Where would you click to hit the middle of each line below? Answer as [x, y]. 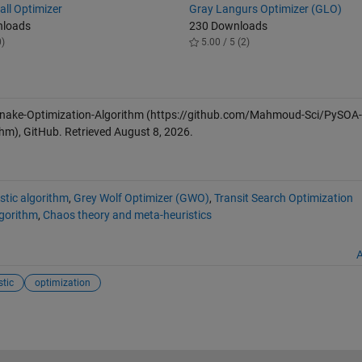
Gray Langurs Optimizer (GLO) [266, 9]
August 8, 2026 [152, 132]
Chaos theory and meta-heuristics [127, 215]
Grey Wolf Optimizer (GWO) [141, 198]
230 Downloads [229, 26]
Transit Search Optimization [283, 198]
